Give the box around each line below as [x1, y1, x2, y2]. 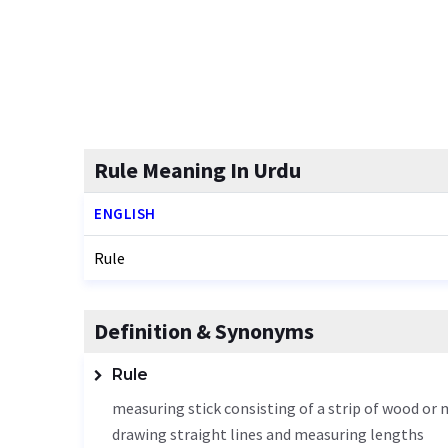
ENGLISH [94, 204, 156, 223]
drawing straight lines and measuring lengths [112, 424, 424, 444]
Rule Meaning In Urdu [94, 156, 301, 184]
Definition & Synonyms [94, 317, 314, 345]
